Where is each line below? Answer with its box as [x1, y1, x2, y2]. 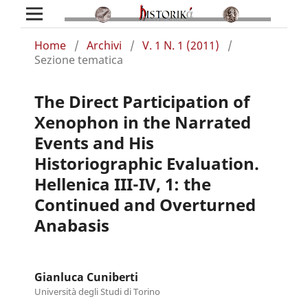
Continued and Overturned [34, 192, 256, 216]
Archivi [86, 37, 122, 53]
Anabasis [34, 213, 109, 236]
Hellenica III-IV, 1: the [34, 172, 211, 195]
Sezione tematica [34, 52, 123, 67]
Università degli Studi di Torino [34, 285, 160, 298]
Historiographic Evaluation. [34, 151, 259, 175]
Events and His [34, 131, 154, 154]
